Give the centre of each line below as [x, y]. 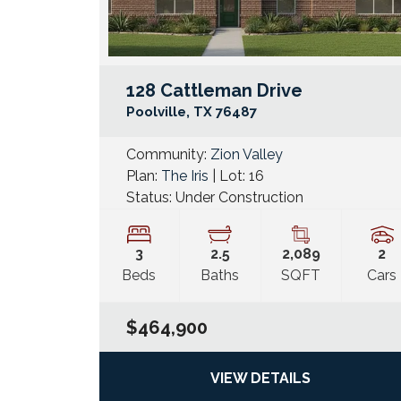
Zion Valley [246, 155]
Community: [168, 155]
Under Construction [239, 198]
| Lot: [228, 176]
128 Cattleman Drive [214, 91]
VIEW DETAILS [260, 379]
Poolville [156, 112]
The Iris [184, 176]
